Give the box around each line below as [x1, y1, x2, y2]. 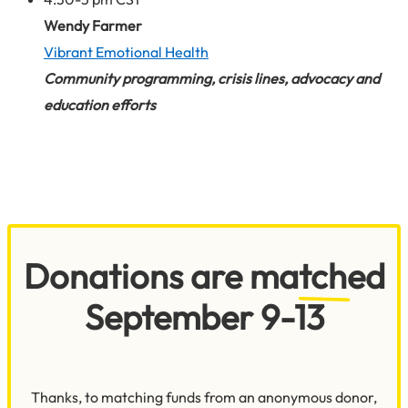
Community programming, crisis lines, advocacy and [44, 68, 380, 87]
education [44, 95, 108, 114]
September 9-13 [84, 295, 324, 340]
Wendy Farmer [44, 15, 142, 35]
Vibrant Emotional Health [44, 42, 209, 61]
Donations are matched [23, 254, 385, 299]
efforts [111, 95, 156, 114]
